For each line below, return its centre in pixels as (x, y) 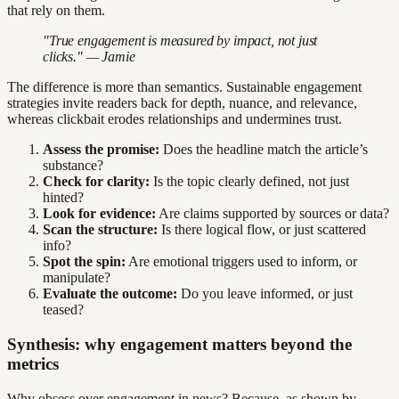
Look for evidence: (99, 214)
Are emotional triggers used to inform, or (241, 262)
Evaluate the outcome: (110, 294)
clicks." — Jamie (89, 57)
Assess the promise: (101, 150)
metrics (33, 363)
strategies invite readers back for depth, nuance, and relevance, (182, 103)
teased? (63, 310)
